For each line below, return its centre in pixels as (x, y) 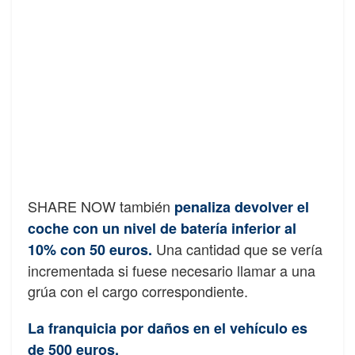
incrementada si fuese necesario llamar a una (172, 270)
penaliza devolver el (242, 206)
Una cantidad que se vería (237, 248)
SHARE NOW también (101, 206)
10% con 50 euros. (90, 249)
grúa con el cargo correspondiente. (138, 290)
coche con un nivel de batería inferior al (162, 228)
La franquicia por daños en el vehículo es (168, 328)
